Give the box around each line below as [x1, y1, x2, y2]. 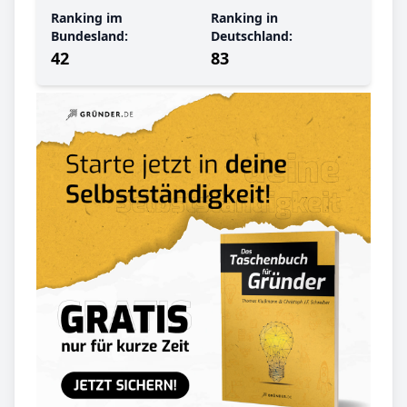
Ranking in [211, 8, 278, 26]
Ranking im [51, 8, 123, 26]
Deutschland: [211, 26, 293, 45]
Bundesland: [51, 26, 128, 45]
